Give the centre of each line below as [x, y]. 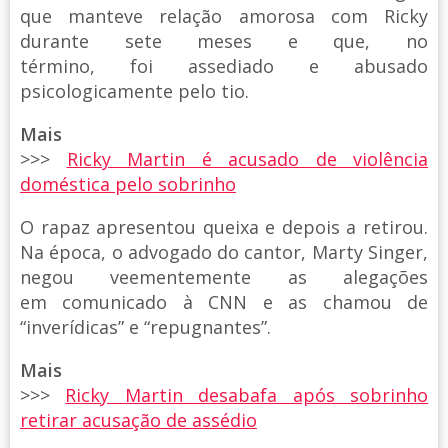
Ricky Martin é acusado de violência [247, 159]
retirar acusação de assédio [138, 420]
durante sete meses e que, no [224, 41]
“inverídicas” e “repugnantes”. [145, 327]
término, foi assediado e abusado [224, 66]
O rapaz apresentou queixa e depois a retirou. [224, 227]
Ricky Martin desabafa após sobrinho [247, 395]
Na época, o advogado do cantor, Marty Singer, [224, 252]
